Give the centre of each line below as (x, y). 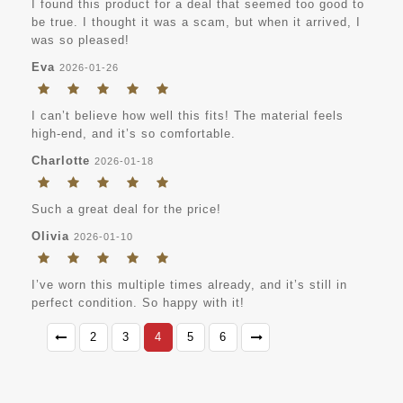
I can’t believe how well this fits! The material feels (188, 116)
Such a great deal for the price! (126, 210)
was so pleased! (81, 40)
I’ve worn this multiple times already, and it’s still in (189, 285)
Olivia (50, 237)
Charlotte (61, 161)
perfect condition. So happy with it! (138, 303)
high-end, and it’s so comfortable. (134, 134)
